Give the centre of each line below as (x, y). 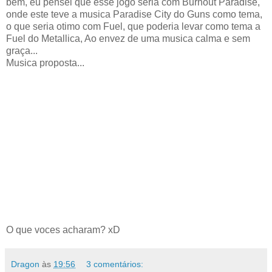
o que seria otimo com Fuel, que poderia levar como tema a (133, 27)
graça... (22, 51)
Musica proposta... (45, 63)
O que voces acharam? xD (63, 230)
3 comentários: (115, 264)
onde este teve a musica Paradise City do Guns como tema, (134, 15)
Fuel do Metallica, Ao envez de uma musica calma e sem (128, 39)
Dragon (25, 264)
